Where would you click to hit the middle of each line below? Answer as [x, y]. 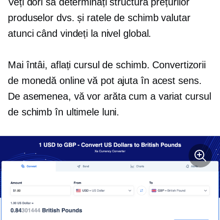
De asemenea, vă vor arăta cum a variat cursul [110, 96]
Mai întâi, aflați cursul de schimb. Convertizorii [107, 65]
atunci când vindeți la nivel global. [80, 33]
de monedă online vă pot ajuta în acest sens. [105, 80]
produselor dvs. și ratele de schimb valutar [99, 17]
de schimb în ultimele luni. [64, 112]
